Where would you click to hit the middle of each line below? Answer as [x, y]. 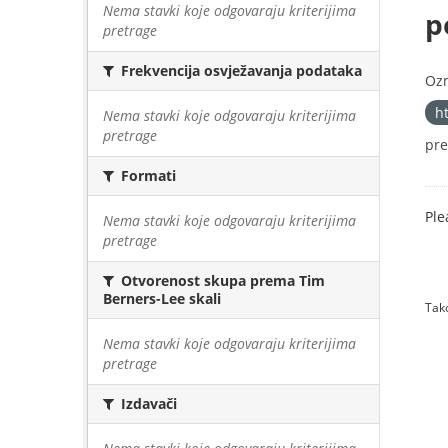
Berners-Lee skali [162, 298]
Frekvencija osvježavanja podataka [239, 70]
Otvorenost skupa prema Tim [221, 280]
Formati [146, 175]
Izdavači [147, 403]
